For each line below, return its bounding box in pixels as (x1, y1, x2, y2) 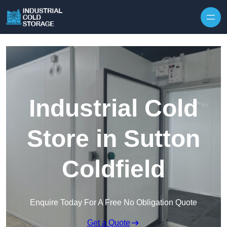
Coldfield (62, 156, 165, 183)
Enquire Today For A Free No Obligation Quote (30, 198, 197, 207)
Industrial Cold (29, 95, 198, 122)
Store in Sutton (27, 125, 200, 153)
